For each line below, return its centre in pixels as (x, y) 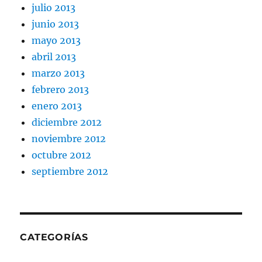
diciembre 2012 (67, 123)
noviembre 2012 (69, 139)
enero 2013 (57, 106)
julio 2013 (54, 8)
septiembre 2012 (70, 172)
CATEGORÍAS (54, 237)
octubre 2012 (62, 155)
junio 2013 (56, 24)
